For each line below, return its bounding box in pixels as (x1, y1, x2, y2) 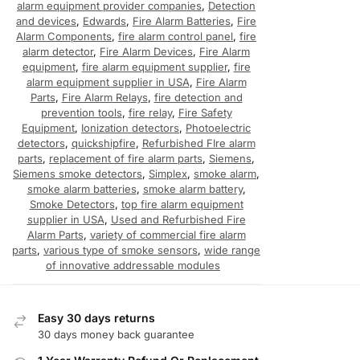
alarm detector (22, 44, 93, 58)
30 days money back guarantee (38, 328, 194, 342)
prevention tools (40, 105, 122, 119)
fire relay (128, 105, 172, 119)
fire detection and (153, 90, 243, 104)
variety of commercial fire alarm (89, 227, 246, 241)
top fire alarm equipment (121, 197, 243, 211)
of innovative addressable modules (46, 258, 220, 272)
